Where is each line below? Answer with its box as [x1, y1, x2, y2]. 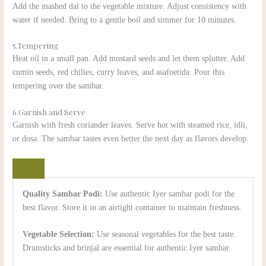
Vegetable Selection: [23, 230, 95, 239]
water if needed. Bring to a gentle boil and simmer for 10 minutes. [12, 15, 237, 24]
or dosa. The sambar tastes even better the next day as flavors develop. [12, 134, 249, 144]
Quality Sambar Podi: [23, 189, 103, 199]
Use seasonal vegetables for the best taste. [94, 230, 236, 239]
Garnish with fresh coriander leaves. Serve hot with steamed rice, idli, [12, 121, 248, 130]
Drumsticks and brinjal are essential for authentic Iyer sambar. [23, 243, 232, 253]
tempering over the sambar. [12, 81, 104, 91]
